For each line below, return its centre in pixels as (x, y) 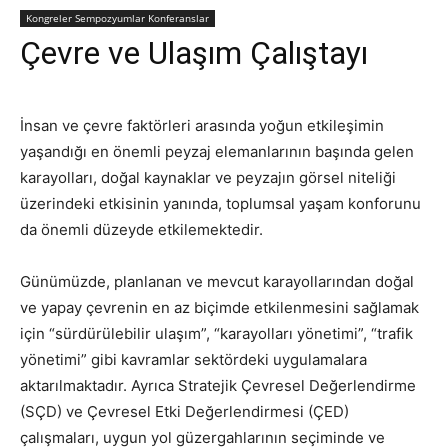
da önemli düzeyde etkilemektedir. (141, 229)
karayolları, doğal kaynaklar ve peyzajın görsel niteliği (208, 177)
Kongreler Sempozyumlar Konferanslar (117, 18)
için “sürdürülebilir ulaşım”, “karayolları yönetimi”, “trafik (216, 333)
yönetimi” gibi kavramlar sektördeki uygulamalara (193, 359)
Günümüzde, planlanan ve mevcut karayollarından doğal (217, 281)
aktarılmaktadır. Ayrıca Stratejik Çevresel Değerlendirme (218, 385)
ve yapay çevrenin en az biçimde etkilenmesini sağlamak (219, 307)
